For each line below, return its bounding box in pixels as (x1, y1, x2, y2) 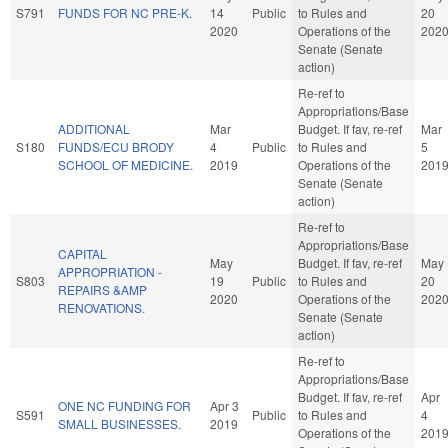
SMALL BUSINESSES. (58, 414, 181, 432)
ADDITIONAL (58, 119, 130, 137)
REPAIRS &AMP (58, 280, 147, 298)
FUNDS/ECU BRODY (58, 137, 174, 155)
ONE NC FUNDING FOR (58, 396, 191, 414)
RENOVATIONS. (58, 298, 145, 316)
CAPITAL (58, 244, 107, 262)
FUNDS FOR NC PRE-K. (58, 3, 192, 21)
